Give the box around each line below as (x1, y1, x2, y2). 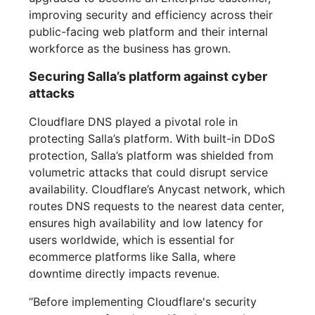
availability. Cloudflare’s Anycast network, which (29, 182, 285, 197)
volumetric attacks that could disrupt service (29, 165, 269, 180)
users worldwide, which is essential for (29, 233, 235, 247)
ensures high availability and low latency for (29, 216, 264, 231)
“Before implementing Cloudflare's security (29, 295, 257, 309)
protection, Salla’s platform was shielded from (29, 148, 274, 163)
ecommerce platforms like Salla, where (29, 250, 236, 264)
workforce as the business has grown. (29, 41, 231, 56)
